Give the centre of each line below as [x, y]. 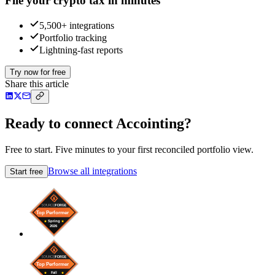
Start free [26, 172]
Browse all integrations [92, 171]
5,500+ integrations [77, 25]
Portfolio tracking [73, 37]
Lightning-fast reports [81, 50]
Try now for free [38, 72]
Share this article [37, 83]
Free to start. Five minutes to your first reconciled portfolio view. [129, 150]
